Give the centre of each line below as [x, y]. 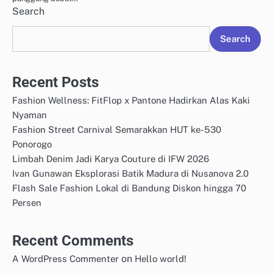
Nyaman [30, 115]
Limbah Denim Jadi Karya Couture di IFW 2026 [111, 159]
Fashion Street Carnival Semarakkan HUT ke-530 [117, 130]
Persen [27, 203]
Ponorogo [32, 144]
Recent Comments [73, 241]
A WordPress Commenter [66, 259]
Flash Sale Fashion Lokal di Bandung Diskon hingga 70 [129, 188]
